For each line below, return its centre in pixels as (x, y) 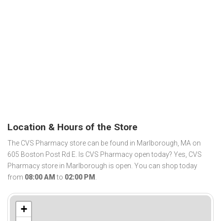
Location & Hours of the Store (73, 127)
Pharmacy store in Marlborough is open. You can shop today (102, 166)
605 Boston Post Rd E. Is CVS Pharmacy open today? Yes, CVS (105, 155)
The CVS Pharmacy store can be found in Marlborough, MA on (104, 143)
